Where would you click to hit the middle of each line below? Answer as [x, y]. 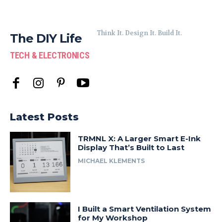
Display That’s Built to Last [131, 147]
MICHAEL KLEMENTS [111, 161]
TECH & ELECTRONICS [50, 55]
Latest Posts [44, 117]
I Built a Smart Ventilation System [145, 209]
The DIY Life [46, 38]
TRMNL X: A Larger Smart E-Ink [139, 139]
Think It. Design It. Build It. [139, 33]
